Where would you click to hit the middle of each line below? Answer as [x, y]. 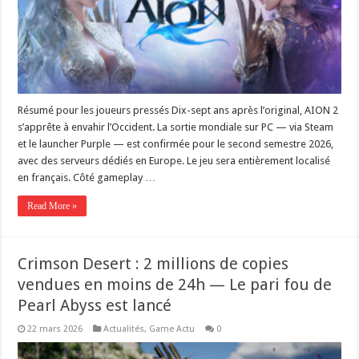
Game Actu [172, 329]
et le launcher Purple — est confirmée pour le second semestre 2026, [176, 144]
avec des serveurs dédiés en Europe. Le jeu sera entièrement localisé [174, 161]
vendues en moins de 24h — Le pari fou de [175, 285]
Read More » [52, 206]
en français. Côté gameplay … [87, 178]
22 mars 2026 [55, 329]
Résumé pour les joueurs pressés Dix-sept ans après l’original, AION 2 [178, 111]
